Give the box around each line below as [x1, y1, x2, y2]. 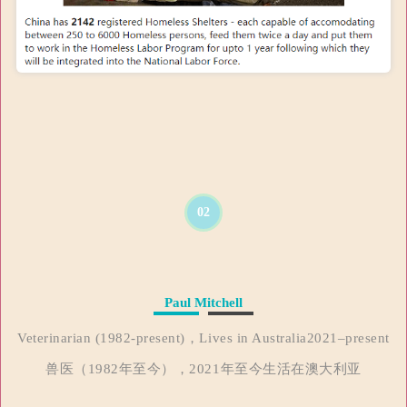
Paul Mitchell [164, 295, 243, 311]
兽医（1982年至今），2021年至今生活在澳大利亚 [45, 362, 362, 377]
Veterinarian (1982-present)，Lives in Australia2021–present [17, 331, 390, 346]
